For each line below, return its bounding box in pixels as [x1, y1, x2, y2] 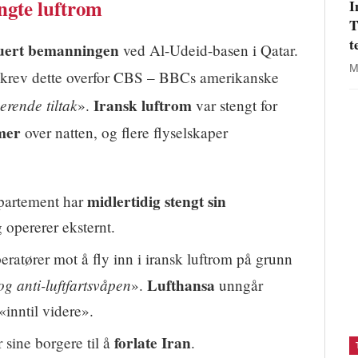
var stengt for [192, 94, 277, 115]
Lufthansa [147, 274, 215, 297]
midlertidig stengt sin [87, 190, 226, 213]
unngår [215, 275, 263, 296]
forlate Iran [114, 332, 191, 355]
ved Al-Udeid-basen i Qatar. [119, 39, 298, 60]
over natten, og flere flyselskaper [21, 121, 228, 142]
